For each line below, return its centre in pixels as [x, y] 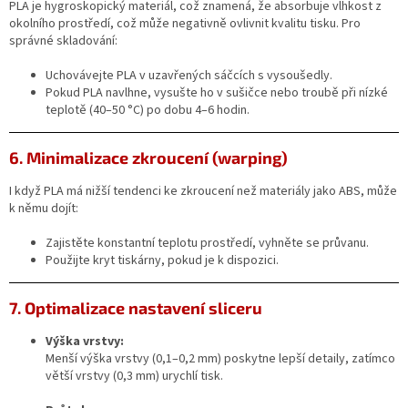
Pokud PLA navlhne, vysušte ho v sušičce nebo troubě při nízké [217, 92]
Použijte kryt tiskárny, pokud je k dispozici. [162, 260]
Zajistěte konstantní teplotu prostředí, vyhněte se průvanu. [207, 243]
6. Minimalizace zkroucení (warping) [148, 157]
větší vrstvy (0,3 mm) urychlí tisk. [134, 376]
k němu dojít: [44, 208]
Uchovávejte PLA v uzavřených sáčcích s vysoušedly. [189, 75]
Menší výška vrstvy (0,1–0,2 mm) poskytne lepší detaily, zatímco [220, 358]
